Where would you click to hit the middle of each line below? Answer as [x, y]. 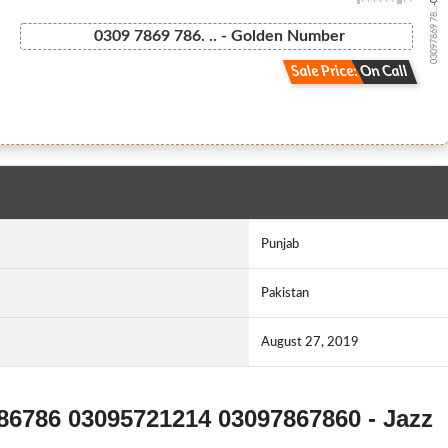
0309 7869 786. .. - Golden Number [219, 36]
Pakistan [285, 293]
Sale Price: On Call [349, 71]
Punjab [280, 244]
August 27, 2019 [310, 342]
